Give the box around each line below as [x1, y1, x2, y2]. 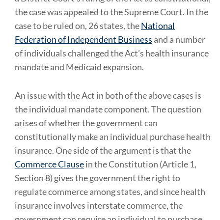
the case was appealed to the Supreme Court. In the [15, 6, 208, 17]
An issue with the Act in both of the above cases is [15, 90, 201, 101]
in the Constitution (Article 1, [84, 159, 196, 169]
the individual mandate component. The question [15, 104, 201, 114]
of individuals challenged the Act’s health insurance [15, 48, 209, 58]
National [141, 20, 175, 31]
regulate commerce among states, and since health [15, 186, 205, 197]
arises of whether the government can [15, 117, 158, 128]
